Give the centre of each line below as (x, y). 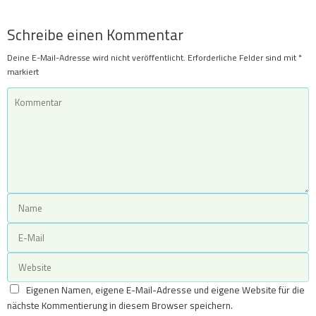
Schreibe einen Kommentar (95, 35)
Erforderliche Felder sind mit (243, 58)
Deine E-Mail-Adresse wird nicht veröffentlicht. (96, 58)
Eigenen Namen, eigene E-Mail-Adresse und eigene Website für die (165, 290)
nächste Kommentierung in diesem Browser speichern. (120, 306)
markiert (23, 72)
